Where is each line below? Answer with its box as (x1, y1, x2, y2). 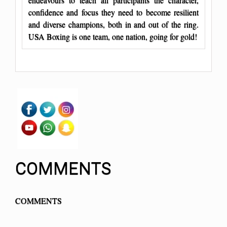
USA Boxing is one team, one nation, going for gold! (28, 30, 197, 42)
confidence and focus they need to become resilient (28, 6, 199, 17)
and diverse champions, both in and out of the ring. (28, 18, 199, 29)
